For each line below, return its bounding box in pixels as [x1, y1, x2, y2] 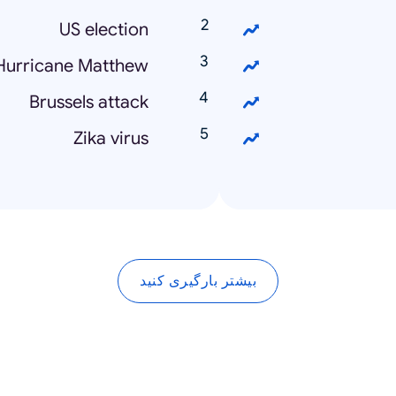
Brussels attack [29, 91, 148, 114]
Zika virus [73, 127, 148, 150]
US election [59, 19, 148, 42]
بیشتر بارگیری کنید [140, 273, 256, 289]
